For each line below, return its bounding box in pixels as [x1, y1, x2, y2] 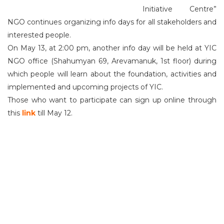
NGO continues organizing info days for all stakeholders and [7, 17, 216, 26]
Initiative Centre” [142, 4, 216, 13]
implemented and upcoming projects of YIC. [7, 82, 163, 91]
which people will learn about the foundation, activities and [7, 69, 216, 78]
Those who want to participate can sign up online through [7, 95, 216, 104]
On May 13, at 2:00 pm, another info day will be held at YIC [7, 43, 216, 52]
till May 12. [37, 108, 72, 117]
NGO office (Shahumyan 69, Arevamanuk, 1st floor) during [7, 56, 216, 65]
